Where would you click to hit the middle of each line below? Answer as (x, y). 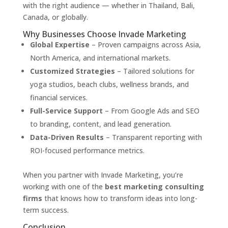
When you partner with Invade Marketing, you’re (103, 175)
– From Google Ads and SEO (151, 111)
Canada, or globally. (55, 17)
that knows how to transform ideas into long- (120, 198)
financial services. (59, 98)
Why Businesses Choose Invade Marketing (104, 34)
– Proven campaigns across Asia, (145, 45)
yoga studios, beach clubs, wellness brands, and (109, 84)
